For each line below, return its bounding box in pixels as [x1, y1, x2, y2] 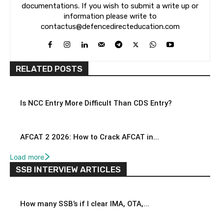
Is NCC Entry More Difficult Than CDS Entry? [20, 98, 172, 108]
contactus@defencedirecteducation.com [40, 22, 180, 31]
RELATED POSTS [16, 63, 82, 74]
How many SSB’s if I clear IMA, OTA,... [20, 199, 149, 209]
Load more [10, 153, 44, 162]
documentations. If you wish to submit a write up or [22, 1, 198, 10]
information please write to [63, 11, 157, 21]
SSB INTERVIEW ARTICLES [16, 165, 121, 175]
